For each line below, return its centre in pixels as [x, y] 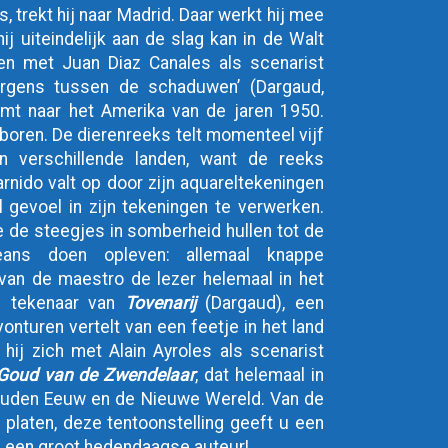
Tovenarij [160, 303]
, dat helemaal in [259, 375]
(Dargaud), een [259, 303]
